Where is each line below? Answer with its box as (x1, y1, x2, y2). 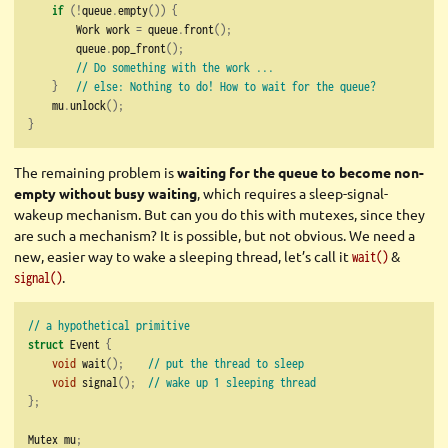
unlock (70, 97, 106, 114)
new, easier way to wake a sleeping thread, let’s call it (14, 247, 352, 266)
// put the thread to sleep (148, 355, 304, 372)
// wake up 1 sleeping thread (148, 374, 316, 391)
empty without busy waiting (14, 184, 197, 203)
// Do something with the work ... (76, 59, 274, 76)
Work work (28, 21, 136, 38)
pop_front (112, 40, 166, 57)
